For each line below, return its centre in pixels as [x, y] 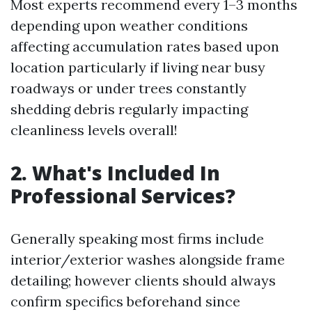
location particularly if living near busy [138, 67]
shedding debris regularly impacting [129, 109]
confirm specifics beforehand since [125, 301]
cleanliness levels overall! [94, 130]
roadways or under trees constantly [128, 88]
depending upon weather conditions [129, 25]
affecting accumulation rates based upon [145, 46]
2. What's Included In [115, 173]
